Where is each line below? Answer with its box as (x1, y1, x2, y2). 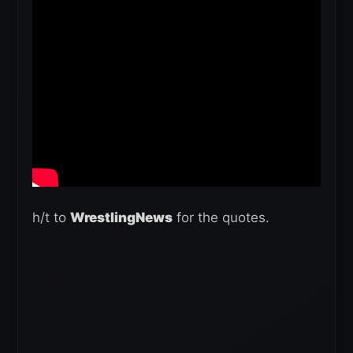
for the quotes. (173, 210, 269, 226)
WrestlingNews (70, 210, 173, 226)
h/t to (32, 210, 70, 226)
